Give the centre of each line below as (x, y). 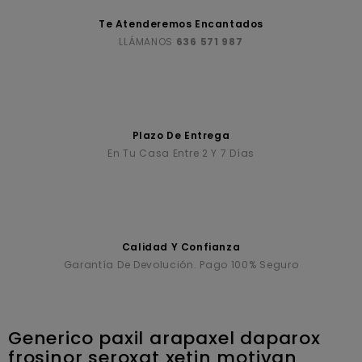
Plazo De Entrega (181, 135)
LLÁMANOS (147, 42)
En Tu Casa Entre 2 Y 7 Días (181, 153)
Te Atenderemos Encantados (181, 24)
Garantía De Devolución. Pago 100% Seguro (181, 265)
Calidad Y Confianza (181, 247)
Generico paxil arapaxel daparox (164, 338)
